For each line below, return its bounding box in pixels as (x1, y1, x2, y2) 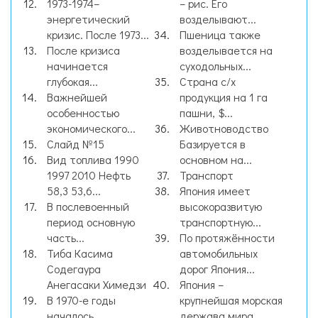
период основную (47, 214, 135, 229)
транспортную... (180, 214, 261, 229)
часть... (47, 230, 84, 245)
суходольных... (180, 58, 251, 73)
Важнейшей (47, 89, 107, 104)
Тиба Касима (47, 246, 113, 261)
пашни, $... (180, 105, 233, 120)
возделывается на (180, 43, 273, 57)
